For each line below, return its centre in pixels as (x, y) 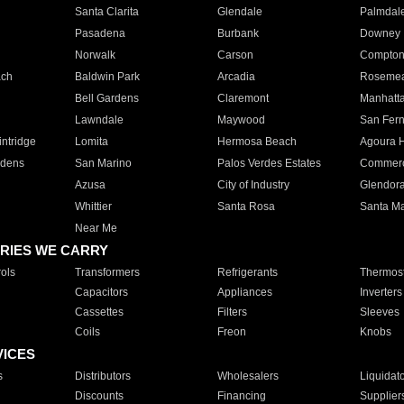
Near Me (96, 228)
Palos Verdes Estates (269, 163)
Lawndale (99, 120)
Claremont (243, 98)
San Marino (103, 163)
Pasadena (100, 33)
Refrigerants (247, 272)
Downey (380, 33)
